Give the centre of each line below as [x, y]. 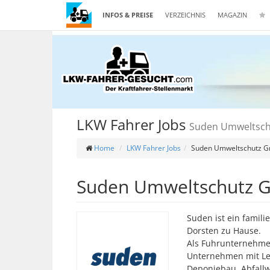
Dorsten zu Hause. [224, 231]
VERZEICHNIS [185, 15]
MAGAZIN [232, 15]
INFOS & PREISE [128, 15]
